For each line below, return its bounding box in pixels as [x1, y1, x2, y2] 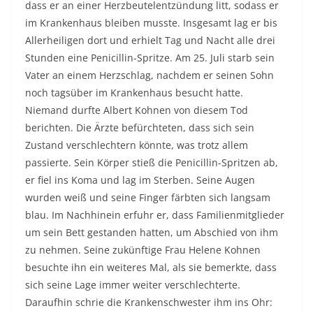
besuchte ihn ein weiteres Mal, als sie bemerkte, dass [25, 261, 277, 275]
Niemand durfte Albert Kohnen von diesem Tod [25, 103, 248, 117]
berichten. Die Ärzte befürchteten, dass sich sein [25, 121, 254, 135]
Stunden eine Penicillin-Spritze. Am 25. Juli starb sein [25, 51, 275, 65]
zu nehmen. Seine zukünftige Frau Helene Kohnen [25, 243, 261, 257]
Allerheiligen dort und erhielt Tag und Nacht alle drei [25, 34, 275, 48]
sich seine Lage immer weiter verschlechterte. [25, 278, 240, 292]
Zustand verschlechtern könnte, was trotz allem [25, 138, 248, 152]
